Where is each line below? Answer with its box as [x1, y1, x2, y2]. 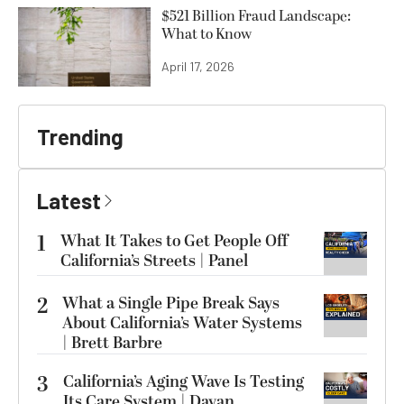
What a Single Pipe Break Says [62, 291, 280, 317]
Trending [37, 124, 124, 151]
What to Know [161, 23, 252, 45]
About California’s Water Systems [62, 311, 302, 336]
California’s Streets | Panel [60, 249, 248, 274]
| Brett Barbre [62, 331, 162, 356]
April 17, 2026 [161, 58, 234, 74]
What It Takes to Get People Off [60, 229, 288, 254]
